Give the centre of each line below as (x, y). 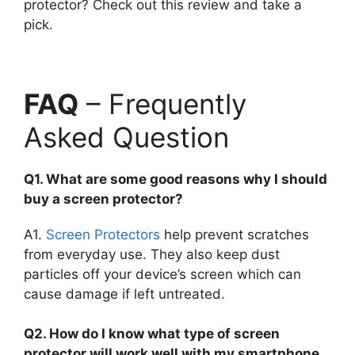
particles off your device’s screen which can (162, 274)
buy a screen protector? (103, 198)
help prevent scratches (235, 234)
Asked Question (126, 137)
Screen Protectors (103, 234)
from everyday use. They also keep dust (152, 254)
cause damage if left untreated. (124, 294)
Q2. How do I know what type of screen (152, 334)
